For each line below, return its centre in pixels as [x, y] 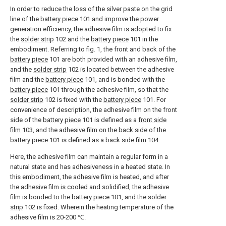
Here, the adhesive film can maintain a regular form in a [89, 157]
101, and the [129, 197]
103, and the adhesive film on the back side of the [93, 130]
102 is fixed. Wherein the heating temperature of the [98, 207]
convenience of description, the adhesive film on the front [94, 110]
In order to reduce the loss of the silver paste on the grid [91, 9]
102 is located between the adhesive [120, 70]
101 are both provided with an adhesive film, [112, 60]
